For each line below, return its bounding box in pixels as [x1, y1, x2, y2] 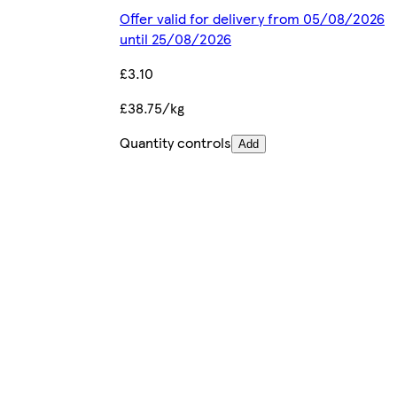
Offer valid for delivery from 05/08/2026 [120, 7, 385, 28]
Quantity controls [120, 131, 231, 152]
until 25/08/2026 [120, 27, 231, 49]
